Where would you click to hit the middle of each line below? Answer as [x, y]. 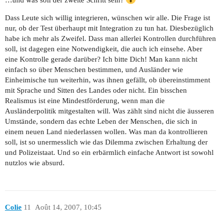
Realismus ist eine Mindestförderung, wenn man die [85, 101]
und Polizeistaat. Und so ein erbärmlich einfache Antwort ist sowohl [109, 153]
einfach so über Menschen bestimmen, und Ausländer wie [94, 70]
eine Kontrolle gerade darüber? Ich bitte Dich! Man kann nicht [101, 59]
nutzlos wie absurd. [35, 163]
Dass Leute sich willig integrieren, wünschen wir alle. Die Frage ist [108, 18]
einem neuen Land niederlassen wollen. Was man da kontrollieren [106, 132]
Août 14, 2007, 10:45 [68, 207]
